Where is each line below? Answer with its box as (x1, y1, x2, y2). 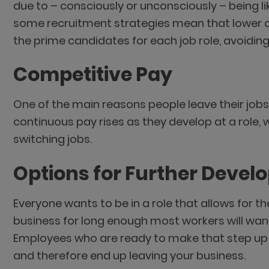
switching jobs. (13, 131, 92, 147)
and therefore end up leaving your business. (13, 247, 246, 263)
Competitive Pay (13, 61, 176, 88)
